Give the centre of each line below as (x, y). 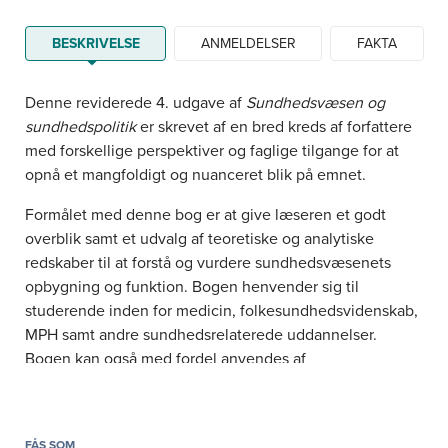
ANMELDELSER (248, 43)
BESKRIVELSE (95, 43)
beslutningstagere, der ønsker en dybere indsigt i (196, 407)
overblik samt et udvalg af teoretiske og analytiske (199, 239)
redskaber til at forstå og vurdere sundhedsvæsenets (208, 263)
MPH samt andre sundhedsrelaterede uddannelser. (201, 335)
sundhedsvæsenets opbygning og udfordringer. (190, 431)
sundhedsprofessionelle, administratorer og (176, 383)
